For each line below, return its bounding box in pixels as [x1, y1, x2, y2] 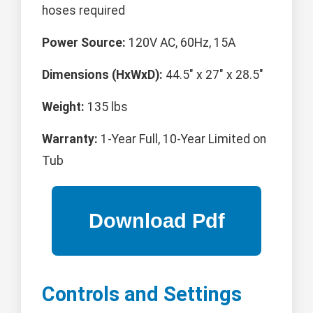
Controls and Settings [42, 282, 242, 307]
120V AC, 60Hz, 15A [126, 36, 235, 50]
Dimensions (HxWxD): [42, 68, 163, 82]
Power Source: [42, 36, 126, 50]
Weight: [42, 100, 85, 115]
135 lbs [85, 100, 128, 115]
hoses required [42, 3, 125, 18]
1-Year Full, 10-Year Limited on [98, 132, 266, 147]
